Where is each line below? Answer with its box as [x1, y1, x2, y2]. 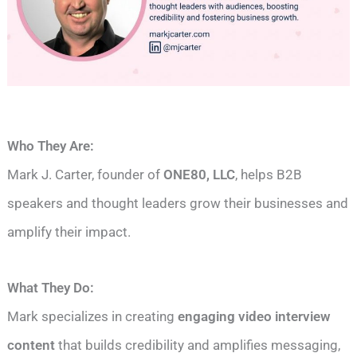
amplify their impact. [7, 223, 131, 240]
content [7, 336, 56, 353]
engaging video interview [178, 308, 331, 324]
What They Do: [7, 279, 95, 296]
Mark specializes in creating [7, 308, 178, 324]
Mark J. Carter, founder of [7, 166, 164, 182]
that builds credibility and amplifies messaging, [55, 336, 341, 353]
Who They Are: [7, 137, 95, 154]
